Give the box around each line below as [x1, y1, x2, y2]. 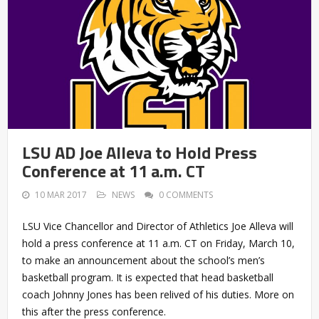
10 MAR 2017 [35, 189, 87, 202]
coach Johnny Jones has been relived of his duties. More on [22, 288, 294, 302]
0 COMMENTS [159, 189, 213, 202]
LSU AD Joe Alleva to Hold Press [22, 140, 257, 166]
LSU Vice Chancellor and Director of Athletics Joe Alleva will [22, 219, 293, 234]
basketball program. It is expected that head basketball [22, 271, 273, 285]
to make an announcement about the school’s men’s [22, 253, 265, 268]
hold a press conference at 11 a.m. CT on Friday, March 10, [22, 236, 295, 251]
